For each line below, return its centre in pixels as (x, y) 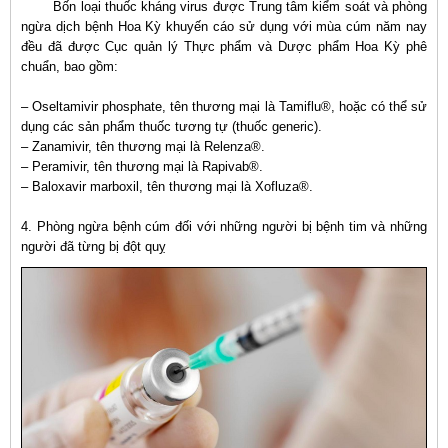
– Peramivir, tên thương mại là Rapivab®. (142, 166)
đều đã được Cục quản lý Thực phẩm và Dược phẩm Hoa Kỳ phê (224, 46)
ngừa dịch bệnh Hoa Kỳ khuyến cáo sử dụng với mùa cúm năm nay (224, 26)
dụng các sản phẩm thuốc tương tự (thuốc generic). (171, 126)
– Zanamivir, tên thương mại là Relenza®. (143, 146)
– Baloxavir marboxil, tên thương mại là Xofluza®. (167, 186)
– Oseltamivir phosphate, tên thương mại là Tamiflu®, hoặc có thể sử (224, 106)
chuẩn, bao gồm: (69, 66)
